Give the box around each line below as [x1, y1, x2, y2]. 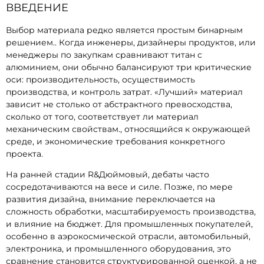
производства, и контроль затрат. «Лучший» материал [6, 87, 243, 97]
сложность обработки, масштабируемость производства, [6, 206, 256, 217]
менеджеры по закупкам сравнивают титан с [6, 49, 202, 60]
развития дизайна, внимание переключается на [6, 194, 215, 205]
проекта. [6, 148, 43, 159]
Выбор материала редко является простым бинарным [6, 25, 243, 35]
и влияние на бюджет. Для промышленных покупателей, [6, 219, 253, 230]
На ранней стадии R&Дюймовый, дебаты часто [6, 169, 209, 180]
